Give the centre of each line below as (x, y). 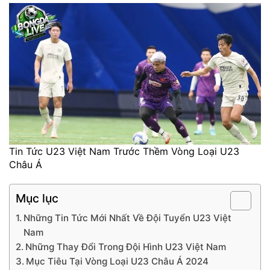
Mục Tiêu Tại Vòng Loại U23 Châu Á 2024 (118, 261)
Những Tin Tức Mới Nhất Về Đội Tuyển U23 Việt (128, 218)
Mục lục (37, 198)
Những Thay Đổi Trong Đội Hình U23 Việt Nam (126, 246)
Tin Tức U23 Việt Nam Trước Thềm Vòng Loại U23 (124, 151)
